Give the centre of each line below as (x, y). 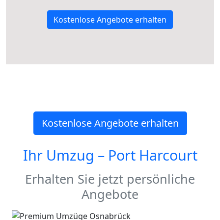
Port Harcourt (152, 155)
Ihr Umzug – (65, 155)
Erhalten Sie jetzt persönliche (110, 179)
